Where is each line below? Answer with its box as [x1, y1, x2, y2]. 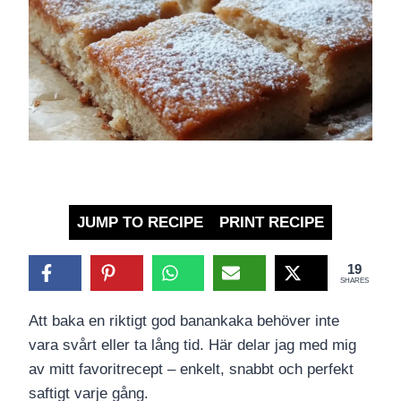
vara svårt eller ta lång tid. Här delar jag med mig [29, 337, 356, 354]
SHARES [340, 277, 369, 286]
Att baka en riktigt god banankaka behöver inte [29, 312, 339, 330]
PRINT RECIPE [219, 214, 324, 232]
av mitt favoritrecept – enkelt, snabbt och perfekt [29, 361, 354, 379]
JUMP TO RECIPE [77, 214, 203, 232]
